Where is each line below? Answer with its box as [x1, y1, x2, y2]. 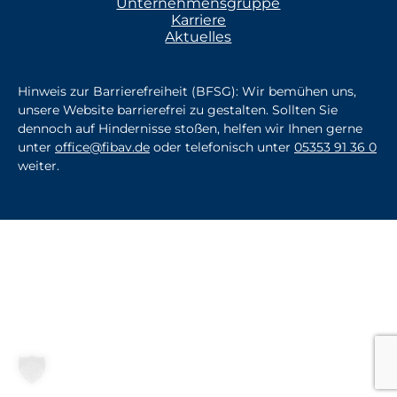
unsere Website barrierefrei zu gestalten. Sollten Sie [18, 101, 338, 118]
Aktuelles [165, 27, 232, 45]
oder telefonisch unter [150, 138, 294, 155]
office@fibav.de [55, 138, 150, 155]
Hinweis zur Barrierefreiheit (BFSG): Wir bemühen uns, [18, 82, 356, 99]
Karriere [170, 11, 226, 28]
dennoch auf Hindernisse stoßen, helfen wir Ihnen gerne [18, 120, 362, 136]
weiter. [18, 157, 59, 174]
